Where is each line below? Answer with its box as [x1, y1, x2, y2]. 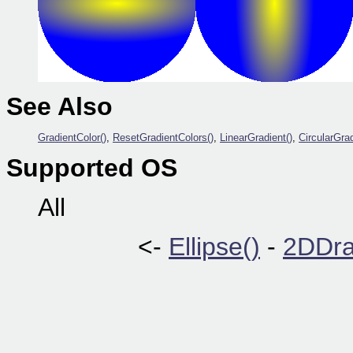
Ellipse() [169, 232, 260, 261]
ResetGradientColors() [113, 132, 214, 143]
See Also [6, 92, 113, 121]
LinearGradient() [220, 132, 292, 143]
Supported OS [6, 154, 177, 182]
